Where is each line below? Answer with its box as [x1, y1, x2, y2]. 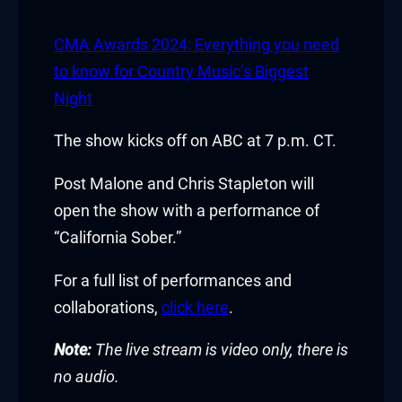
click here [162, 298, 229, 317]
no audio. [54, 368, 119, 387]
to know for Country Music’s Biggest [54, 62, 309, 81]
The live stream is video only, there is [92, 341, 348, 360]
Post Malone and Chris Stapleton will [54, 174, 314, 193]
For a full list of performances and [54, 271, 292, 290]
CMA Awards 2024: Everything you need [54, 35, 339, 54]
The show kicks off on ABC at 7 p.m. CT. [54, 132, 336, 151]
